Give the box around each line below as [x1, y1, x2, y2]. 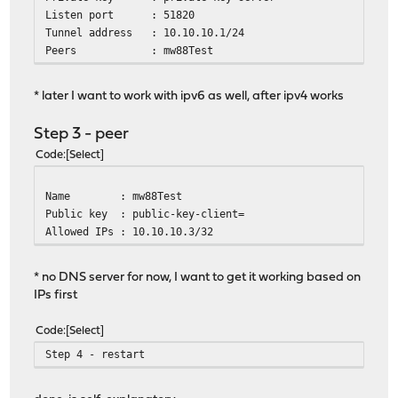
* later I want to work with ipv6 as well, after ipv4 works [34, 89, 345, 103]
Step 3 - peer [34, 125, 130, 143]
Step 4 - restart [45, 346, 146, 361]
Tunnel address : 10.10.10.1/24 [45, 25, 245, 39]
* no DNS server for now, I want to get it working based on [34, 270, 362, 284]
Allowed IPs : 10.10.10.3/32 [45, 224, 214, 238]
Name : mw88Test [45, 188, 183, 203]
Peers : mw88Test [45, 43, 214, 57]
